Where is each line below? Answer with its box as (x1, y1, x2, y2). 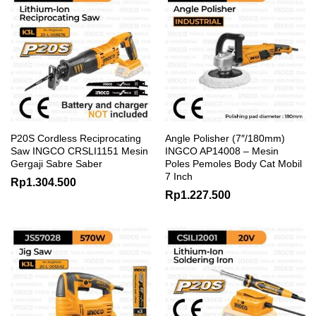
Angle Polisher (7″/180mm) (165, 132, 285, 144)
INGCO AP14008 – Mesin (165, 145, 279, 157)
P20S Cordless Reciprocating (11, 132, 141, 144)
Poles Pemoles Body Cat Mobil (165, 157, 302, 169)
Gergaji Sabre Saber (11, 157, 102, 169)
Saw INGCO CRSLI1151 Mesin (11, 145, 148, 157)
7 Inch (165, 170, 193, 182)
